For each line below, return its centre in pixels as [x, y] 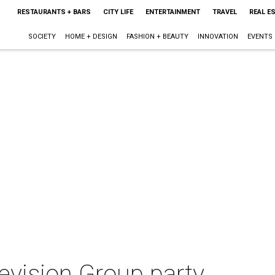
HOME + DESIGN [91, 37]
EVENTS [260, 37]
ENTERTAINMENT [172, 12]
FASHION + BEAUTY [157, 37]
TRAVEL [224, 12]
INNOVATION [218, 37]
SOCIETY [42, 37]
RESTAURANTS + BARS [54, 12]
